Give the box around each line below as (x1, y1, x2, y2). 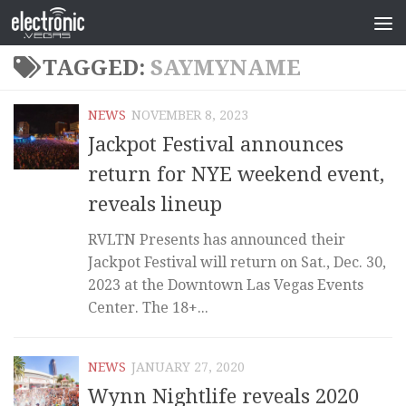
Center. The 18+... (88, 299, 208, 317)
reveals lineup (88, 193, 222, 217)
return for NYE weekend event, (88, 163, 384, 187)
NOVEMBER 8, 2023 (131, 108, 248, 122)
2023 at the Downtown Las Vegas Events (88, 276, 363, 295)
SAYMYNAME (150, 55, 301, 81)
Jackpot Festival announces (88, 133, 343, 157)
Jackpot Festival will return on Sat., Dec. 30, (88, 254, 386, 272)
